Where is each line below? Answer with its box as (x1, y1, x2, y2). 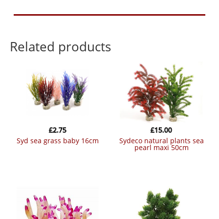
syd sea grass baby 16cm (20, 136, 99, 146)
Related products (10, 38, 111, 56)
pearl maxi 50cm (134, 143, 189, 153)
